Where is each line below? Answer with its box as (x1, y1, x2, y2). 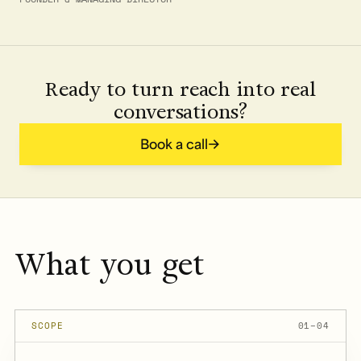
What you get (15, 244, 204, 284)
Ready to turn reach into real (45, 75, 316, 102)
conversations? (114, 98, 247, 125)
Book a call (139, 135, 208, 153)
